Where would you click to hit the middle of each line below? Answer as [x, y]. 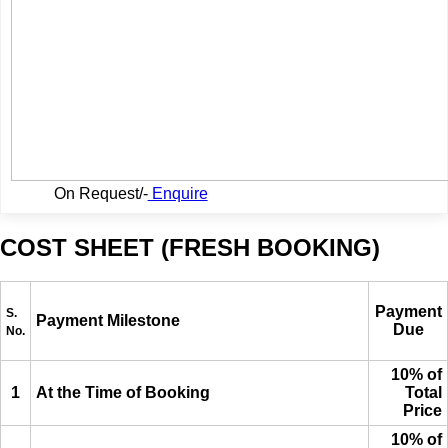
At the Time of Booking [123, 393]
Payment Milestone [108, 321]
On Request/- [100, 193]
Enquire [177, 193]
